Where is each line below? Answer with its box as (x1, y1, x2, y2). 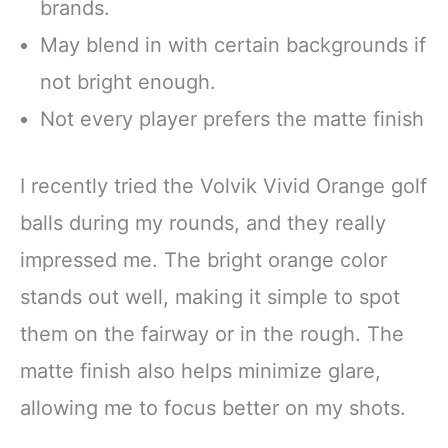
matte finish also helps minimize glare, (20, 359, 381, 384)
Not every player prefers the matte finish (40, 107, 424, 132)
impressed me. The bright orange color (20, 248, 387, 273)
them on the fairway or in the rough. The (20, 322, 404, 347)
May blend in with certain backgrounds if (40, 33, 426, 58)
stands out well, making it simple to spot (20, 285, 400, 310)
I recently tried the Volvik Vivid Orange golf (20, 174, 427, 199)
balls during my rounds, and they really (20, 211, 386, 236)
